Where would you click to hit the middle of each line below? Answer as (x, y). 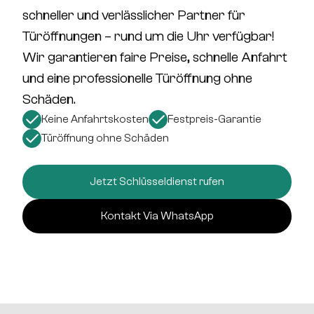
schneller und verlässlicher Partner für (134, 15)
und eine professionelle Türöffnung (123, 78)
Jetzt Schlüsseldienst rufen (157, 182)
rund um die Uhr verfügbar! (194, 36)
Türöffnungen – (68, 36)
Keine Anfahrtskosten (95, 119)
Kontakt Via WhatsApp (157, 216)
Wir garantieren (71, 57)
